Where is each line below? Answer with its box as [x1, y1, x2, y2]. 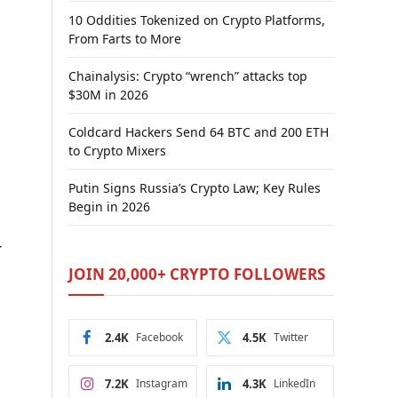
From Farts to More [68, 30, 181, 47]
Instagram [136, 376, 187, 391]
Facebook [136, 330, 183, 345]
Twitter [273, 330, 308, 345]
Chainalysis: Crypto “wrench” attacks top [68, 68, 307, 84]
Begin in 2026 [68, 198, 150, 215]
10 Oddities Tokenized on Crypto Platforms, [68, 12, 325, 28]
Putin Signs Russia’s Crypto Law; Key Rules [68, 179, 321, 196]
